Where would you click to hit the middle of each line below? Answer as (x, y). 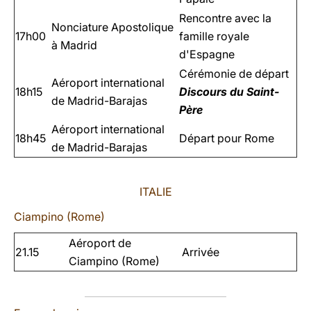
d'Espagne (207, 54)
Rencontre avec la (225, 18)
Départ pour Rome (227, 138)
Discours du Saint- (229, 92)
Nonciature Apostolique (112, 27)
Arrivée (201, 252)
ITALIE (155, 192)
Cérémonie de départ (234, 74)
